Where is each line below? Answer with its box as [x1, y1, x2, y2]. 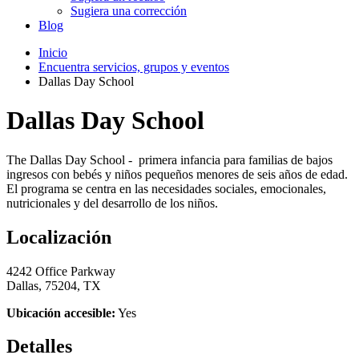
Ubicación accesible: [6, 305, 115, 320]
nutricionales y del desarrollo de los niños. [6, 196, 218, 210]
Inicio [38, 45, 67, 59]
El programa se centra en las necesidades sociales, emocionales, [6, 181, 326, 196]
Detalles [6, 336, 72, 357]
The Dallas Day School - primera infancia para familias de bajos [6, 152, 333, 167]
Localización [6, 226, 111, 248]
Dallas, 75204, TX [6, 278, 101, 292]
